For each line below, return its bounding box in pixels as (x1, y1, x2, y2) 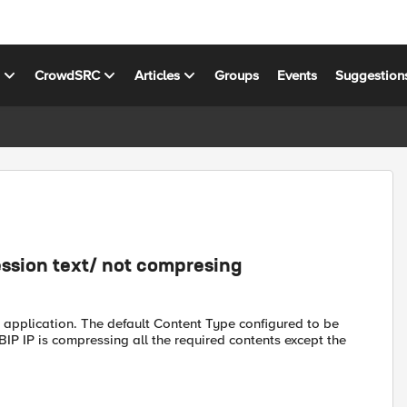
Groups (214, 66, 260, 84)
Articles (134, 66, 181, 84)
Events (277, 66, 318, 84)
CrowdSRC (35, 66, 101, 84)
